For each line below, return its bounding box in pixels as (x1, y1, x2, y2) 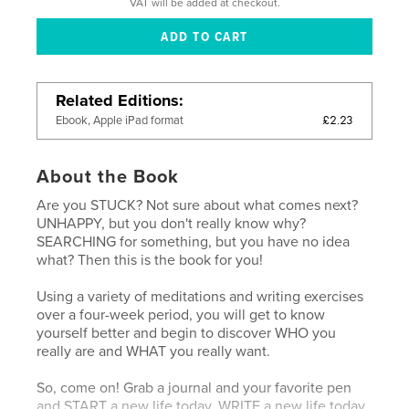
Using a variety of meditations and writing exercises (37, 287, 364, 306)
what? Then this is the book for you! (37, 250, 264, 269)
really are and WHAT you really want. (37, 341, 271, 361)
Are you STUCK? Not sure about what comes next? (37, 195, 359, 215)
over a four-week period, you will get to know (37, 305, 326, 324)
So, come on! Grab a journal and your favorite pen (37, 378, 352, 397)
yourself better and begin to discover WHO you (37, 323, 337, 342)
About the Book (37, 165, 180, 188)
